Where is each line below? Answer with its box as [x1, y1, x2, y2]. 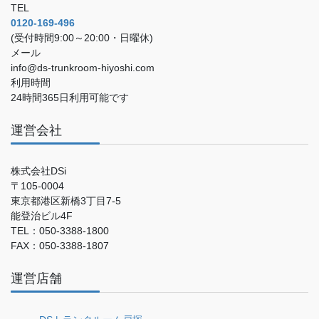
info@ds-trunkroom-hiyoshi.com [11, 62, 155, 74]
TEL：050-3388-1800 [11, 225, 109, 237]
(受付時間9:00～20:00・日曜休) [11, 32, 153, 44]
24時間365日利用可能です [11, 92, 129, 104]
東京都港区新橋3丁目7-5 [11, 195, 121, 207]
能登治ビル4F [11, 210, 73, 222]
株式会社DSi [11, 165, 66, 177]
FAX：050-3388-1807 [11, 240, 109, 252]
